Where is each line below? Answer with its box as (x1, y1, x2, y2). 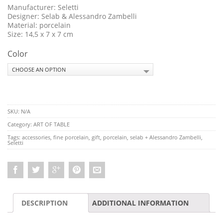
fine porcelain (53, 133, 89, 141)
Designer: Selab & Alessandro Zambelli (7, 11, 137, 21)
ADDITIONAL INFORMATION (92, 198, 189, 208)
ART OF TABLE (33, 120, 70, 128)
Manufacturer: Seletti (7, 2, 79, 12)
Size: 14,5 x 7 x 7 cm (7, 29, 73, 39)
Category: (7, 120, 33, 128)
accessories (22, 133, 50, 141)
